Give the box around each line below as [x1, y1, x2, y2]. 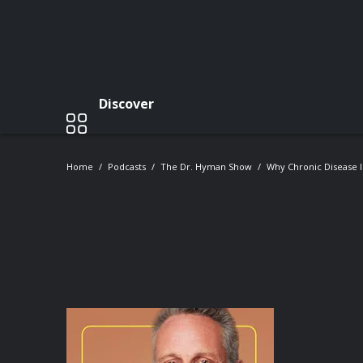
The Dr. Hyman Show [160, 160, 252, 173]
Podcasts [108, 160, 146, 173]
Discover [99, 94, 154, 113]
